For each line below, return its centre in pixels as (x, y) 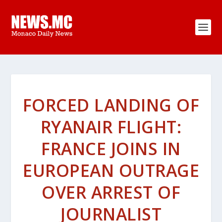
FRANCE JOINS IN (111, 149)
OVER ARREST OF (111, 192)
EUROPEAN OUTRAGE (111, 170)
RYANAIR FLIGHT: (111, 127)
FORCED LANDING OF (111, 105)
